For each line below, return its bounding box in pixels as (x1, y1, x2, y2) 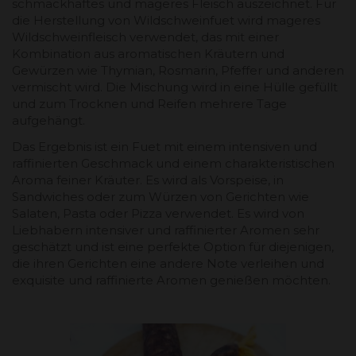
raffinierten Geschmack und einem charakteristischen (12, 155, 335, 171)
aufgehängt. (12, 112, 85, 128)
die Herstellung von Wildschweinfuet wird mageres (12, 12, 320, 28)
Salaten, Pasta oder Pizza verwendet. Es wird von (12, 205, 304, 221)
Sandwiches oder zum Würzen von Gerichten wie (12, 188, 309, 204)
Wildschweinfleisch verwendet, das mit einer (12, 29, 279, 44)
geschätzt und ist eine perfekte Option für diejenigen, (12, 238, 334, 254)
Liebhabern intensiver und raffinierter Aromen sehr (12, 222, 319, 238)
